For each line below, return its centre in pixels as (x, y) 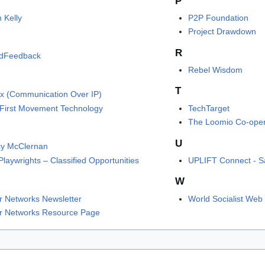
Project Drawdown (222, 32)
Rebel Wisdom (216, 70)
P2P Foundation (219, 17)
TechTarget (209, 108)
